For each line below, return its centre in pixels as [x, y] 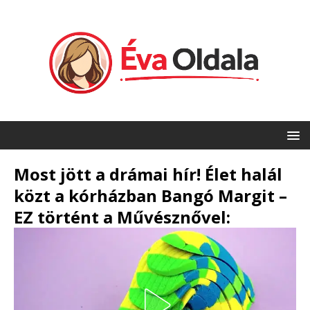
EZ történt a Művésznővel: [122, 217]
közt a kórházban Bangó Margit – [151, 196]
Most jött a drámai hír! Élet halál [148, 174]
